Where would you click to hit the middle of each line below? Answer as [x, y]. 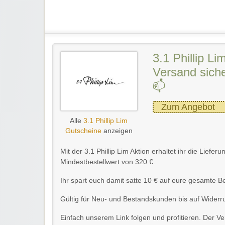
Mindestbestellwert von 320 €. [108, 162]
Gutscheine [83, 131]
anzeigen [117, 131]
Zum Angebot [188, 107]
